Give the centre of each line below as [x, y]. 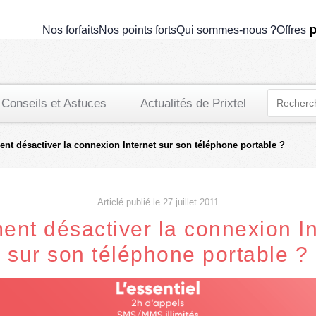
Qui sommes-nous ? [226, 30]
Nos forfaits [70, 30]
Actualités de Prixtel [193, 103]
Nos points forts [137, 30]
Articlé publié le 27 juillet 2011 [158, 202]
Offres [292, 30]
